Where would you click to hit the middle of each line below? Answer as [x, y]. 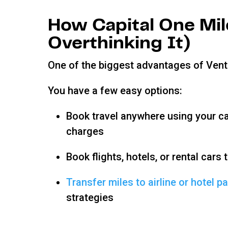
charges [85, 131]
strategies [90, 197]
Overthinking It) [119, 43]
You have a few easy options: [115, 90]
